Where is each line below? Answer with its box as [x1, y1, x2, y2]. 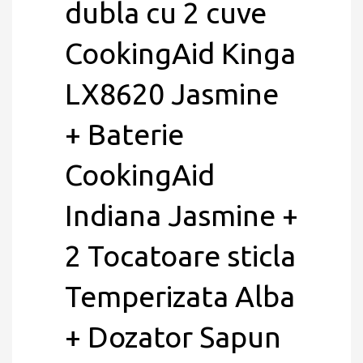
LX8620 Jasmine [65, 77, 279, 110]
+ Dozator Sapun [65, 320, 281, 353]
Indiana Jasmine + [65, 199, 298, 232]
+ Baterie [65, 117, 184, 151]
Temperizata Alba [65, 280, 295, 313]
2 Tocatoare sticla [65, 239, 296, 272]
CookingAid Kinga [65, 36, 296, 70]
